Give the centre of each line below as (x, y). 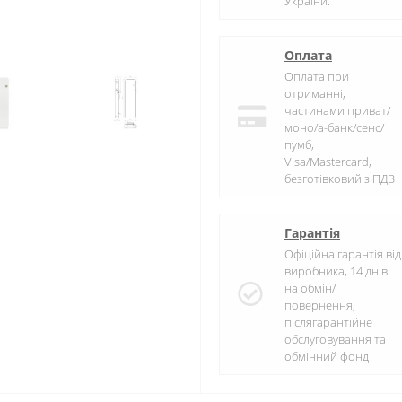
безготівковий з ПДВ (340, 179)
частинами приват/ (337, 111)
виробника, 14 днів (336, 271)
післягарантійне (328, 323)
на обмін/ (310, 288)
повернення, (320, 306)
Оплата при (317, 77)
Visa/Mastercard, (328, 162)
